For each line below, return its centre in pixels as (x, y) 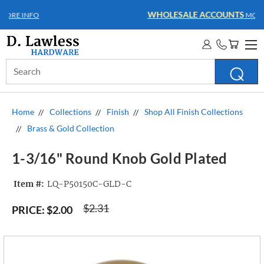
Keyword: (24, 77)
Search (18, 65)
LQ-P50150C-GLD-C (89, 184)
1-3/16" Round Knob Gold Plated (120, 159)
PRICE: (28, 210)
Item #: (29, 184)
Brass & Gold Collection (71, 128)
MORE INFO (182, 15)
